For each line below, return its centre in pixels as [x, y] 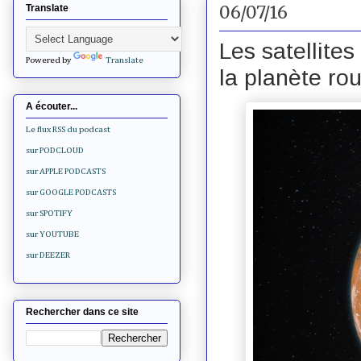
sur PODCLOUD [55, 151]
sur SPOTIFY [49, 214]
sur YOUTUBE [52, 234]
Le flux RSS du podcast [68, 130]
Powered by [50, 60]
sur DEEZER [48, 255]
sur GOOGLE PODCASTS [71, 193]
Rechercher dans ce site [82, 312]
